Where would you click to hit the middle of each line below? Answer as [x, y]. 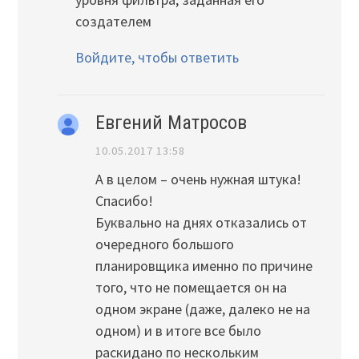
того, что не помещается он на [191, 287]
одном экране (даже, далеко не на [202, 309]
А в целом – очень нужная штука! [198, 179]
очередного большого [164, 244]
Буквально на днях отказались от [201, 222]
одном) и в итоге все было [178, 330]
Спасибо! [124, 200]
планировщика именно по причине [204, 265]
